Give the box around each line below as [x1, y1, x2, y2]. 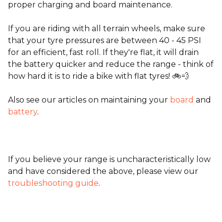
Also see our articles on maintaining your [8, 95, 170, 105]
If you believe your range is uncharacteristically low [8, 155, 211, 164]
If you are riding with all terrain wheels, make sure [8, 24, 205, 33]
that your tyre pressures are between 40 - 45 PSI [8, 36, 201, 45]
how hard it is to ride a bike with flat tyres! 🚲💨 [8, 71, 189, 81]
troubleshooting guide [8, 178, 99, 188]
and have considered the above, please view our [8, 166, 198, 176]
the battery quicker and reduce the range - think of [8, 59, 214, 69]
